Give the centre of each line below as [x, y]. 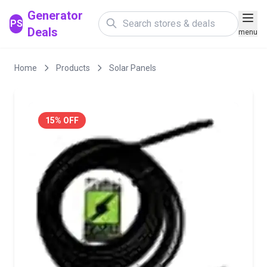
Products [73, 68]
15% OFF [62, 120]
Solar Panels [133, 68]
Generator [55, 15]
